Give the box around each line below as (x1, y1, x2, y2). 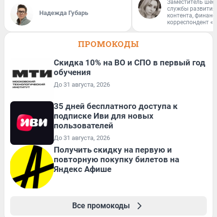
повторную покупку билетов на (54, 155, 179, 164)
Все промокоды (72, 201, 130, 210)
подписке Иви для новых (54, 111, 154, 121)
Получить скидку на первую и (54, 145, 172, 155)
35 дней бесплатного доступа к (54, 101, 178, 111)
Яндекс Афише (54, 164, 111, 174)
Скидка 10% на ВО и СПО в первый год (54, 58, 205, 67)
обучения (54, 67, 91, 77)
